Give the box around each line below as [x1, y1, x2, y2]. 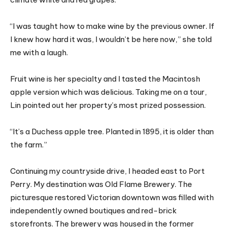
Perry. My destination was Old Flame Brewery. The [10, 179, 192, 190]
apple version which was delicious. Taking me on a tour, [10, 87, 207, 97]
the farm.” [10, 140, 47, 150]
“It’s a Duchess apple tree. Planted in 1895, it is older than [10, 127, 214, 137]
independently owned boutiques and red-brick [10, 206, 177, 216]
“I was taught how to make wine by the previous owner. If [10, 21, 214, 31]
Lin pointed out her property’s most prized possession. [10, 100, 206, 110]
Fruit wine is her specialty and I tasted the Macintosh [10, 74, 200, 84]
